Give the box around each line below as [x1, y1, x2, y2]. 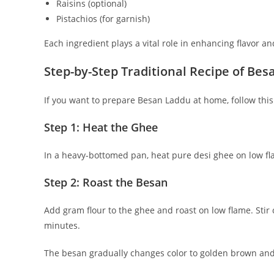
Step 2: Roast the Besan [44, 174, 168, 190]
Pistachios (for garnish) [56, 12, 150, 24]
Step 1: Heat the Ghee [44, 119, 158, 135]
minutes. [44, 219, 80, 231]
